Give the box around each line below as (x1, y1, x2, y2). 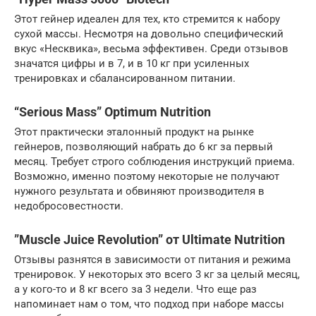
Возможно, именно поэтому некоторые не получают (14, 170, 279, 183)
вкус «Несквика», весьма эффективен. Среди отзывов (14, 42, 288, 56)
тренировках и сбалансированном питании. (14, 72, 236, 85)
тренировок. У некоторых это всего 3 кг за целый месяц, (14, 268, 300, 281)
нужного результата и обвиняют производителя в (14, 185, 265, 198)
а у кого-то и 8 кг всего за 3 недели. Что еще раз (14, 283, 257, 296)
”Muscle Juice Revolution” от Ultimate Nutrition (14, 232, 285, 248)
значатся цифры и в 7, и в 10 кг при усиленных (14, 57, 249, 71)
